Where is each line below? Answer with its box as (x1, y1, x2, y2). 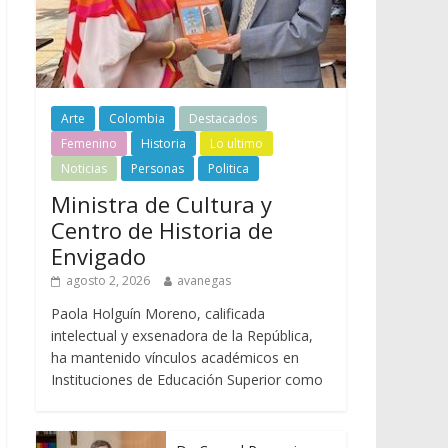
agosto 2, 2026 (66, 271, 150, 289)
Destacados (189, 109, 257, 127)
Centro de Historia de (51, 214, 273, 245)
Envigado (51, 240, 146, 271)
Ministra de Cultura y (51, 188, 272, 219)
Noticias (61, 159, 107, 177)
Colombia (109, 109, 165, 127)
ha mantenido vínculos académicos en (51, 347, 299, 367)
